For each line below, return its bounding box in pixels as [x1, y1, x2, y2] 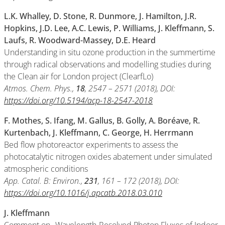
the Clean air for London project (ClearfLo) [4, 71, 153, 82]
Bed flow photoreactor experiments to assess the [4, 139, 178, 150]
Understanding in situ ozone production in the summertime [4, 47, 215, 58]
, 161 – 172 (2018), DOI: [98, 175, 179, 186]
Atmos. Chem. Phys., [4, 83, 76, 94]
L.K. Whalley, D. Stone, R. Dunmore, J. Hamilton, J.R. [4, 11, 196, 22]
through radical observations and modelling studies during [4, 59, 211, 70]
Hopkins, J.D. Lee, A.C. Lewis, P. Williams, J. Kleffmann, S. [4, 23, 214, 34]
